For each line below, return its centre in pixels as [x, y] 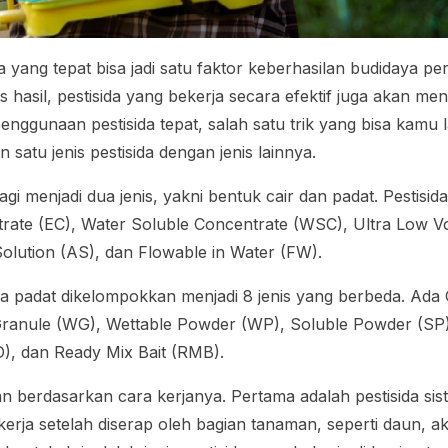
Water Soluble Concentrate [185, 223]
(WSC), [321, 223]
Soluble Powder [354, 323]
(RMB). [195, 351]
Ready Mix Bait [110, 351]
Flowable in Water [207, 251]
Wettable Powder [171, 323]
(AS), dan [97, 251]
